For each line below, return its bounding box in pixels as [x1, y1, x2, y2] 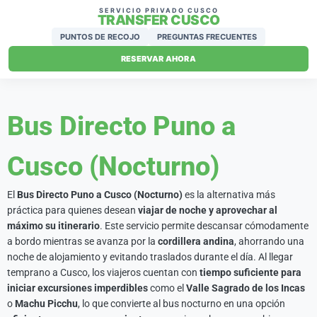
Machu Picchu [15, 298, 78, 309]
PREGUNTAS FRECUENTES [157, 32, 257, 42]
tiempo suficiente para [200, 267, 301, 278]
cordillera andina [158, 236, 234, 247]
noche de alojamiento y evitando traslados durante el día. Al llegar [7, 251, 293, 263]
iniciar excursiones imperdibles [7, 282, 148, 294]
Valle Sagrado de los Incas [186, 282, 305, 294]
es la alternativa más [183, 189, 275, 200]
